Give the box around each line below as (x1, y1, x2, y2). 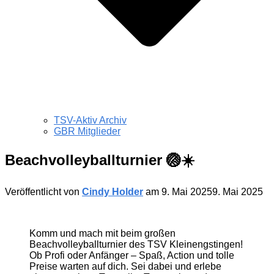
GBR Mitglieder (54, 126, 120, 137)
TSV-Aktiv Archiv (54, 115, 127, 126)
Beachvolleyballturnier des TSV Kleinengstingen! (29, 239, 243, 250)
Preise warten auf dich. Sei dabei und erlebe (29, 261, 221, 272)
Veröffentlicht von (5, 186, 82, 197)
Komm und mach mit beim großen (29, 228, 176, 239)
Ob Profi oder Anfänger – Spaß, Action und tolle (29, 250, 234, 261)
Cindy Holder (82, 186, 143, 197)
